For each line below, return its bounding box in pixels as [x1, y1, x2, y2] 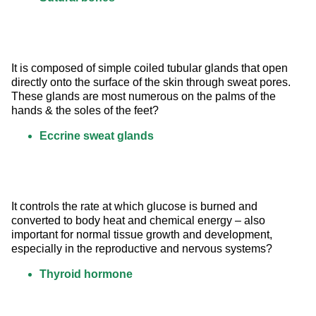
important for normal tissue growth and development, [11, 229, 275, 241]
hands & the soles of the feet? [11, 104, 159, 117]
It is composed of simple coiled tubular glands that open [11, 62, 291, 75]
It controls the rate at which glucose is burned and [11, 200, 260, 213]
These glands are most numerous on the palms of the [11, 90, 279, 103]
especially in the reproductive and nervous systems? [11, 243, 272, 255]
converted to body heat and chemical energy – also [11, 214, 268, 227]
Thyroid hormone [39, 268, 133, 281]
